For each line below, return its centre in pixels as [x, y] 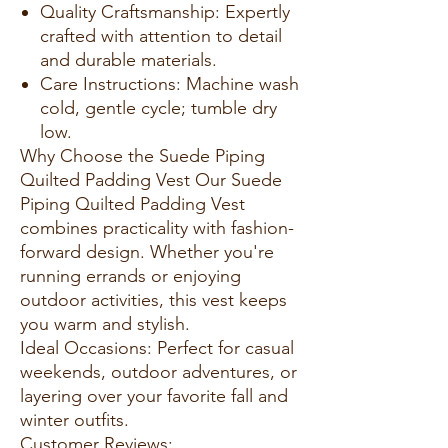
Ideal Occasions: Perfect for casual [157, 347]
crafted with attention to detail [161, 35]
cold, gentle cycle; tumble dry [158, 107]
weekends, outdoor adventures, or [158, 371]
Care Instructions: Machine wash [169, 83]
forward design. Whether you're [147, 251]
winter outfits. [74, 419]
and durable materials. [128, 59]
